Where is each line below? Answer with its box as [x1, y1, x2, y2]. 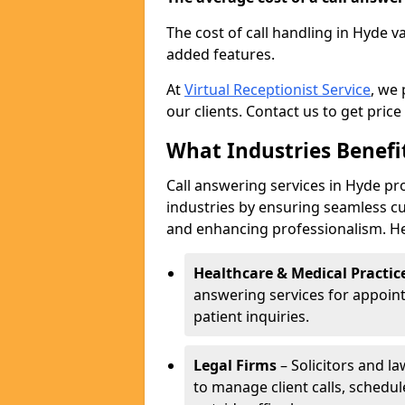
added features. [166, 44, 275, 64]
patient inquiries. [193, 306, 309, 326]
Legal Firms [193, 355, 277, 375]
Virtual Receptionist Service [184, 80, 371, 99]
